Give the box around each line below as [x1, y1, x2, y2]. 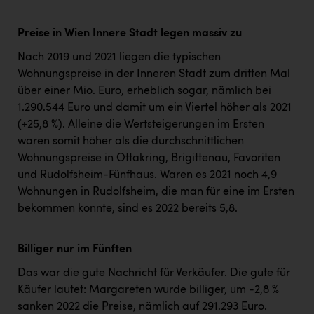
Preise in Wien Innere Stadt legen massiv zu [18, 28, 242, 40]
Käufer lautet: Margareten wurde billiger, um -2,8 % [18, 285, 279, 296]
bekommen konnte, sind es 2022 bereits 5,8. [18, 203, 238, 215]
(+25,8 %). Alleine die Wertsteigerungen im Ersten [18, 119, 264, 131]
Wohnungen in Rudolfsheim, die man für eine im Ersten [18, 186, 294, 198]
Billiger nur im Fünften [18, 244, 132, 256]
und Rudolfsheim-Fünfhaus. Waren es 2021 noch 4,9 [18, 170, 277, 182]
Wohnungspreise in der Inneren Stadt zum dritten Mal [18, 69, 290, 81]
